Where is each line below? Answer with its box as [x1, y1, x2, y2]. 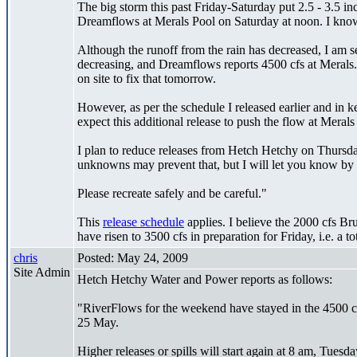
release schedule [103, 214, 184, 229]
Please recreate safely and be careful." [77, 186, 267, 200]
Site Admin [14, 265, 70, 279]
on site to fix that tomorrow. [77, 71, 216, 85]
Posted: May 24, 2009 [77, 250, 188, 265]
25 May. [77, 315, 119, 329]
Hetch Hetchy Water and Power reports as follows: [77, 272, 332, 286]
